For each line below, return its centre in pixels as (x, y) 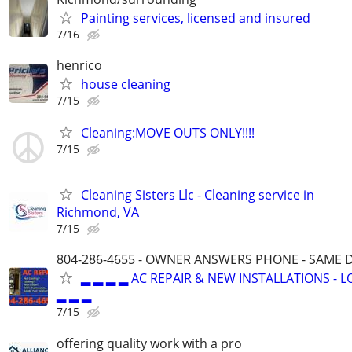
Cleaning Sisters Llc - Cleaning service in (198, 195)
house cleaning (126, 84)
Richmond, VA (98, 213)
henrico (79, 65)
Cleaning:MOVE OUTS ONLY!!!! (168, 133)
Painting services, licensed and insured (196, 18)
